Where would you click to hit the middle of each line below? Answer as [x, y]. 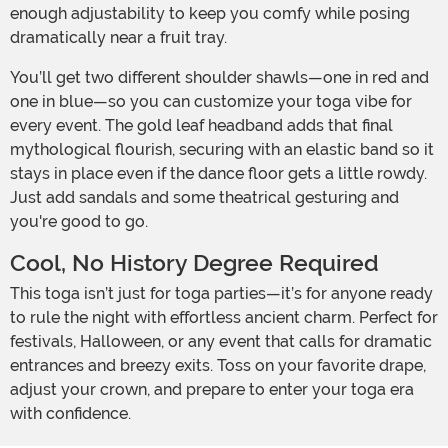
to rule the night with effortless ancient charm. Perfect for [224, 318]
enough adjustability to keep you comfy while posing [210, 14]
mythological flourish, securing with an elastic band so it [222, 150]
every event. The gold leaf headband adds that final [201, 126]
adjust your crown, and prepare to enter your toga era [212, 390]
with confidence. [70, 414]
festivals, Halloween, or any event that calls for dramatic [221, 342]
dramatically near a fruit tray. [118, 38]
